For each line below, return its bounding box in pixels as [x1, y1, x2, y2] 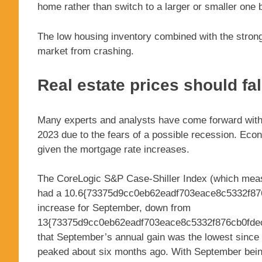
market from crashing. [37, 45, 134, 57]
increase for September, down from [37, 202, 191, 214]
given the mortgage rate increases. [37, 143, 189, 155]
